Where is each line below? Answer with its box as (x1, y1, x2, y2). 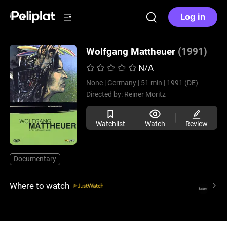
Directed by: (86, 90, 124, 99)
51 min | (140, 79, 165, 87)
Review (185, 119, 208, 128)
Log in (180, 12, 205, 22)
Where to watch (10, 180, 70, 191)
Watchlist (95, 119, 125, 128)
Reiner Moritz (124, 90, 166, 99)
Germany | (107, 79, 139, 87)
